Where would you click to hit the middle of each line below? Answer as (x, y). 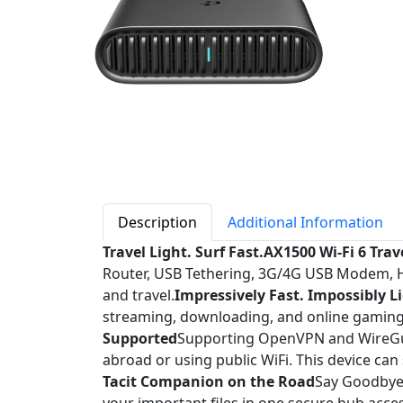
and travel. (139, 295)
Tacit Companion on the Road (209, 381)
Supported (140, 338)
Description (157, 222)
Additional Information (305, 222)
